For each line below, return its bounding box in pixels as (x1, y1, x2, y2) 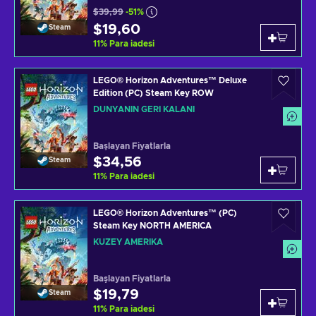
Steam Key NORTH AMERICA (93, 221, 212, 230)
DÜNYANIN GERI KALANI (93, 105, 195, 114)
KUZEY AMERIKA (93, 238, 163, 246)
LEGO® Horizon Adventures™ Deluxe (93, 76, 247, 85)
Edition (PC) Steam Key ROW (93, 89, 214, 97)
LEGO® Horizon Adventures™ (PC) (93, 209, 237, 217)
